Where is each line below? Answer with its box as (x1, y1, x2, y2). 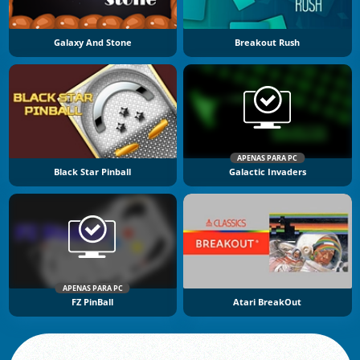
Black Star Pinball (54, 166, 132, 178)
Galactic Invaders (228, 166, 306, 178)
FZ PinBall (72, 296, 114, 308)
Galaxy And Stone (53, 37, 132, 49)
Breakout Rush (235, 37, 301, 49)
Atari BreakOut (233, 296, 302, 308)
